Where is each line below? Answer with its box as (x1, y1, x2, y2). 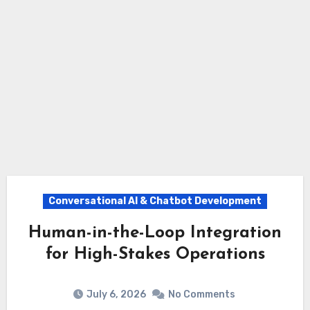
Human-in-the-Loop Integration (28, 225, 282, 242)
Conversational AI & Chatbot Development (48, 195, 262, 208)
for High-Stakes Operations (45, 246, 265, 264)
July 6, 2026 (86, 288, 146, 300)
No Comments (167, 288, 235, 300)
